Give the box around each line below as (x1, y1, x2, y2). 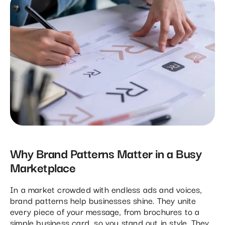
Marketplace (10, 157, 76, 176)
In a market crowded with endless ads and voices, (10, 182, 202, 196)
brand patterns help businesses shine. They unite (10, 193, 196, 207)
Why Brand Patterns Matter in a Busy (10, 143, 202, 162)
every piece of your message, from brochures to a (10, 204, 200, 218)
